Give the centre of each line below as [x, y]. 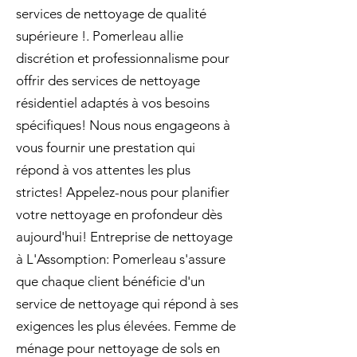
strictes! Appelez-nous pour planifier [123, 192]
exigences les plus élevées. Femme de [126, 326]
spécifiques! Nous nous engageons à [123, 125]
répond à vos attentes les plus [103, 170]
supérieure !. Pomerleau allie [100, 36]
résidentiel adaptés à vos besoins [113, 103]
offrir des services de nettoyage [108, 80]
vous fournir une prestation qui [106, 147]
